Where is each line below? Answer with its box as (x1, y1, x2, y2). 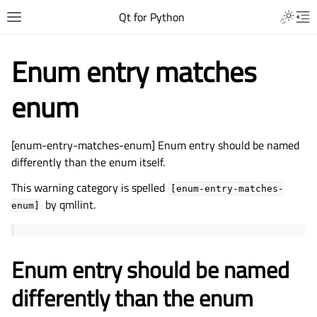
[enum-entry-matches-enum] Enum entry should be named (11, 137, 299, 154)
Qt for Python (118, 8, 185, 25)
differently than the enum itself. (11, 154, 165, 171)
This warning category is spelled (11, 179, 168, 196)
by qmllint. (42, 196, 96, 213)
